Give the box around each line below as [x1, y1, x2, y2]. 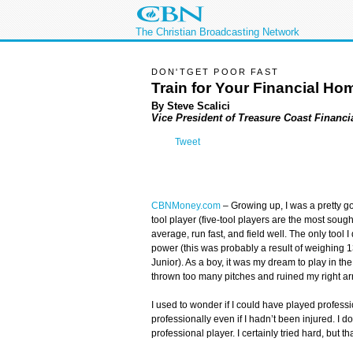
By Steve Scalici [151, 99, 230, 112]
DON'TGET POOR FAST [151, 67, 279, 76]
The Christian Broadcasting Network [136, 26, 299, 38]
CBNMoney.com [151, 200, 221, 212]
